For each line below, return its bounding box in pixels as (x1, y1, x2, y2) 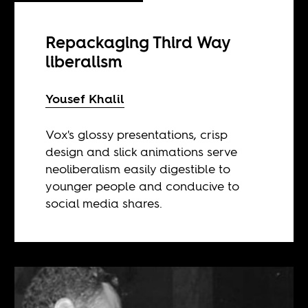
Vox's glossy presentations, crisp (45, 125, 228, 143)
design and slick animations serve (45, 142, 238, 160)
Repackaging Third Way (45, 30, 231, 54)
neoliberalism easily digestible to (45, 159, 231, 177)
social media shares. (45, 194, 163, 212)
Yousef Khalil (45, 89, 125, 107)
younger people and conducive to (45, 177, 240, 195)
